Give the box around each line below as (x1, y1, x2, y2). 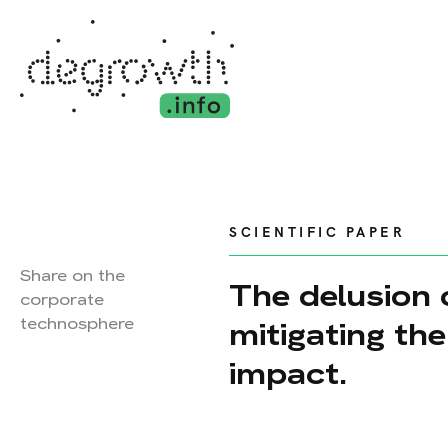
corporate (20, 289, 104, 310)
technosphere (20, 313, 134, 334)
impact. (229, 354, 347, 393)
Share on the (20, 265, 125, 286)
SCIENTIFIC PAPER (229, 224, 405, 241)
